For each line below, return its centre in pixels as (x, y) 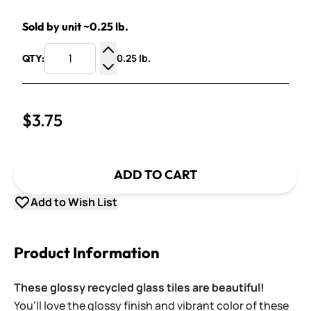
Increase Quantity (153, 66)
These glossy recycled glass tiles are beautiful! (139, 287)
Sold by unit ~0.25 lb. (75, 26)
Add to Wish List (74, 202)
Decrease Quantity (155, 83)
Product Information (87, 253)
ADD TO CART (155, 175)
